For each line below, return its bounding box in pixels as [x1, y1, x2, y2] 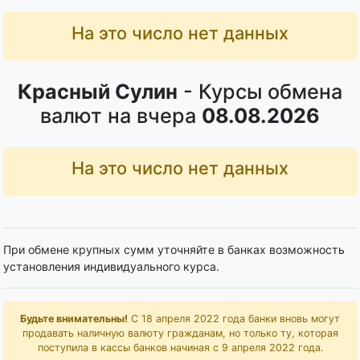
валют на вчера [40, 104, 196, 128]
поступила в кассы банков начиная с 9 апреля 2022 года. [37, 342, 323, 354]
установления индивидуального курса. [3, 260, 219, 273]
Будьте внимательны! [20, 313, 128, 325]
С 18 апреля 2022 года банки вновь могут [128, 313, 340, 325]
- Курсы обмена [178, 80, 342, 104]
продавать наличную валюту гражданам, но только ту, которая [22, 327, 338, 339]
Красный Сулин [18, 80, 178, 104]
